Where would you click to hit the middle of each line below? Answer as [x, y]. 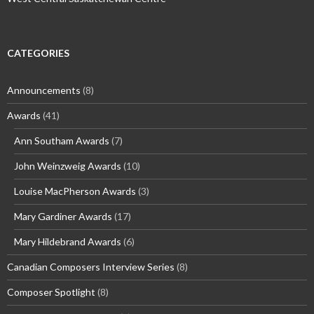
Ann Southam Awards [62, 141]
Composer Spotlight [51, 292]
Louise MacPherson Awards [75, 191]
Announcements [44, 90]
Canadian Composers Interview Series [91, 267]
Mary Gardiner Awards [63, 217]
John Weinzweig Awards [68, 166]
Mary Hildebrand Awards [68, 242]
